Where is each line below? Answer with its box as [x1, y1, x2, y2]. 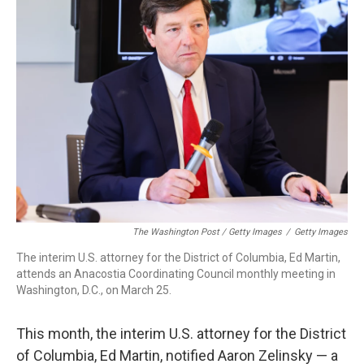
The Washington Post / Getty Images [132, 227, 282, 237]
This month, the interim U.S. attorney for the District [16, 325, 346, 342]
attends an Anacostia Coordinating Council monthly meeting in [16, 267, 336, 280]
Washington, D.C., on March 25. [16, 284, 171, 297]
